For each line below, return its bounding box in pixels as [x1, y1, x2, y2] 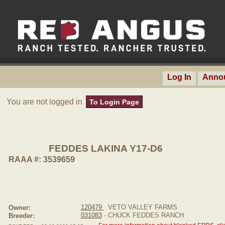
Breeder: [8, 211, 35, 219]
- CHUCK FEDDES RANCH [101, 211, 184, 219]
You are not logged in [7, 97, 84, 106]
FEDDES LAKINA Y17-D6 [49, 143, 163, 154]
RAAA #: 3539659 [8, 155, 75, 164]
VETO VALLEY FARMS [103, 203, 177, 211]
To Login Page [89, 97, 139, 106]
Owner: [8, 203, 31, 211]
